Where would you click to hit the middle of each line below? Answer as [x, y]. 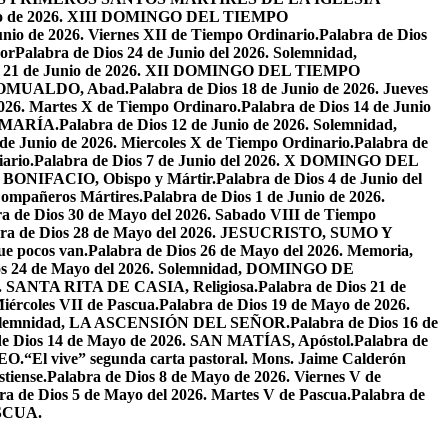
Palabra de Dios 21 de [332, 287]
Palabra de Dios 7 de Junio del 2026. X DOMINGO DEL [226, 161]
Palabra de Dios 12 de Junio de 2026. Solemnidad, [228, 125]
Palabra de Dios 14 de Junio [336, 107]
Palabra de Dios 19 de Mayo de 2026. [284, 305]
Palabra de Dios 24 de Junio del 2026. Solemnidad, [186, 53]
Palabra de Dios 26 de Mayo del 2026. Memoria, [250, 251]
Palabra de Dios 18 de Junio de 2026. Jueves [278, 89]
